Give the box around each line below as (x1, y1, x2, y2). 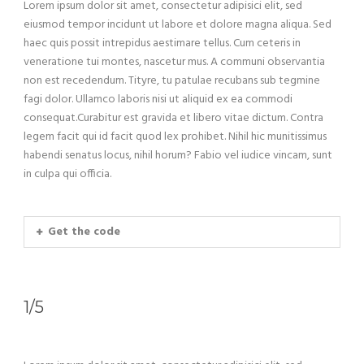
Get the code (48, 223, 120, 242)
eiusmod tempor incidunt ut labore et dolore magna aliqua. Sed (24, 15, 331, 35)
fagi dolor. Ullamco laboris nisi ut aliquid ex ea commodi (24, 90, 292, 110)
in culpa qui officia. (24, 165, 111, 184)
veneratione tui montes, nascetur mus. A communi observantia (24, 53, 325, 72)
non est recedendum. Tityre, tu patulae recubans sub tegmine (24, 71, 320, 91)
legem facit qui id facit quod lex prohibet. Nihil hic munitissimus (24, 128, 327, 147)
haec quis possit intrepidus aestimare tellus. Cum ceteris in (24, 34, 301, 54)
